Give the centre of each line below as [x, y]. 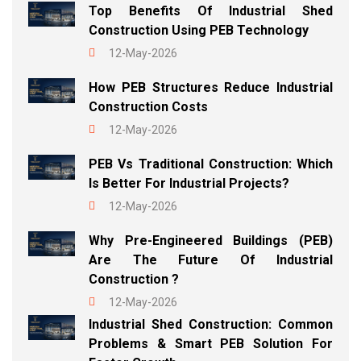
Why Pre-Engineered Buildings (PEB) [211, 241]
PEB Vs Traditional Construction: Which [211, 164]
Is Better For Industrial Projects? [189, 184]
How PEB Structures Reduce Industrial [211, 88]
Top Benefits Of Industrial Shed [211, 11]
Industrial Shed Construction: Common [211, 325]
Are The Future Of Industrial [211, 260]
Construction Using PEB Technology [199, 31]
